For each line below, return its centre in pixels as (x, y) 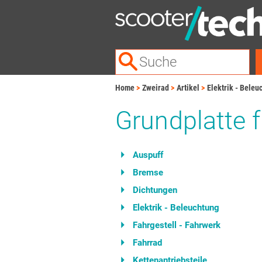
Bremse (148, 173)
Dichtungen (155, 190)
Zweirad (156, 88)
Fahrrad (147, 243)
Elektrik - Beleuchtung (176, 208)
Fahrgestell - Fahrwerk (177, 225)
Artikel (188, 88)
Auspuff (148, 155)
